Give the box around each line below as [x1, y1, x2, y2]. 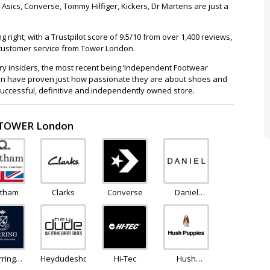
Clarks [52, 187, 75, 198]
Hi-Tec [113, 253, 136, 264]
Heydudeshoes [40, 253, 98, 264]
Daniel [174, 187, 198, 198]
